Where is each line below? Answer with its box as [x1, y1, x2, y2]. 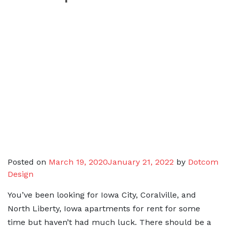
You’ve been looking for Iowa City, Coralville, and [8, 190, 196, 200]
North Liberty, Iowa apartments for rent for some [8, 203, 200, 213]
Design [8, 169, 33, 179]
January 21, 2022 [108, 157, 174, 167]
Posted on [8, 157, 49, 167]
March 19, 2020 [49, 157, 108, 167]
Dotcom [188, 157, 218, 167]
